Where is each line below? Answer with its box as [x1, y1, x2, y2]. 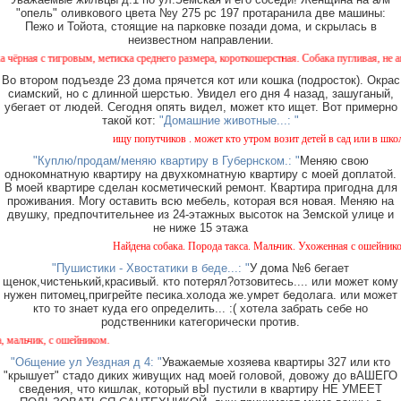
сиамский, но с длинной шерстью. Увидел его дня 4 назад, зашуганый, [7, 87, 394, 101]
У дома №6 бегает [250, 261, 349, 276]
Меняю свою [299, 154, 369, 168]
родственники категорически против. [101, 315, 300, 329]
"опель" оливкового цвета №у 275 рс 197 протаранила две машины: [15, 6, 386, 21]
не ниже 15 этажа [153, 221, 248, 235]
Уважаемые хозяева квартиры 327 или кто [162, 355, 390, 370]
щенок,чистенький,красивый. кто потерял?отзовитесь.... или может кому [3, 275, 398, 289]
